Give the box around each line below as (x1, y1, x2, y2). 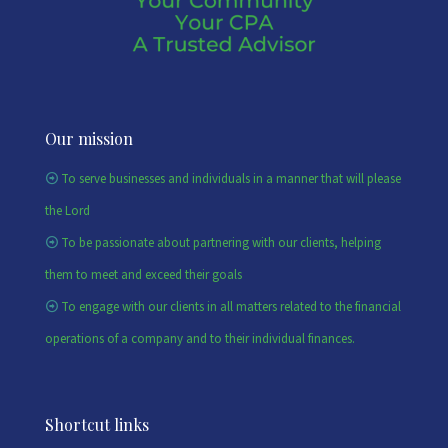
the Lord (45, 202, 90, 221)
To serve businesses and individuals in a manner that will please (61, 170, 401, 189)
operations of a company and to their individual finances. (45, 330, 355, 349)
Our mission (45, 128, 133, 150)
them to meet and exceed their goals (45, 266, 242, 285)
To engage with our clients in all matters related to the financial (61, 298, 401, 317)
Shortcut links (45, 414, 149, 436)
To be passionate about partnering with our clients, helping (61, 234, 381, 253)
